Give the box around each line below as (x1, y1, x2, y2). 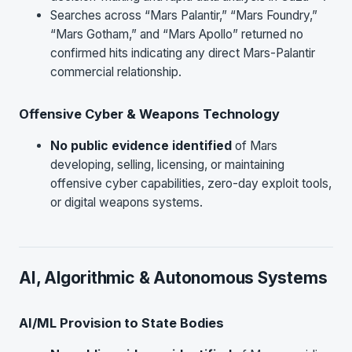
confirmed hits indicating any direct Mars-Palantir (50, 45, 315, 60)
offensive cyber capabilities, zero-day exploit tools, (50, 175, 332, 191)
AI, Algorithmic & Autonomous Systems (19, 267, 328, 288)
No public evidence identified (50, 137, 232, 153)
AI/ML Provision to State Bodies (19, 314, 224, 331)
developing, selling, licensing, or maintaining (50, 156, 284, 172)
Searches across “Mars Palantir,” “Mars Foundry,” (50, 7, 317, 23)
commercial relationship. (50, 64, 181, 79)
